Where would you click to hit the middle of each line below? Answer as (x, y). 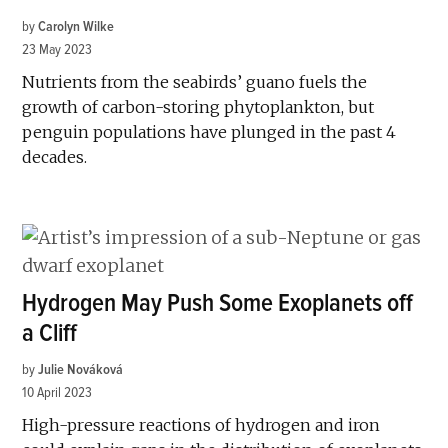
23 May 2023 (57, 49)
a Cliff (50, 333)
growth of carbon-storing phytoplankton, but (198, 106)
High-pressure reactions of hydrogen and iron (201, 424)
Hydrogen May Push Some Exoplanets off (218, 303)
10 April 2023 (57, 392)
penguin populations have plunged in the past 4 (209, 131)
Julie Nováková (81, 369)
